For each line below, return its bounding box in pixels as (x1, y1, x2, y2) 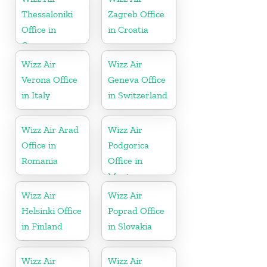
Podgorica (108, 139, 150, 151)
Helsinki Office (21, 204, 82, 216)
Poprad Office (108, 204, 165, 216)
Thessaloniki (21, 8, 73, 20)
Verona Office (21, 73, 77, 85)
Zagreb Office (108, 8, 165, 20)
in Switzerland (108, 89, 168, 101)
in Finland (21, 220, 63, 232)
